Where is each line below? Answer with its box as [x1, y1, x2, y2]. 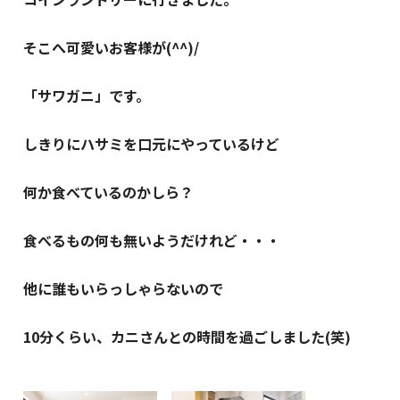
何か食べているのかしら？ [23, 180, 195, 203]
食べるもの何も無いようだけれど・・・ [23, 229, 281, 251]
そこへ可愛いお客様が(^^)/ [23, 36, 200, 58]
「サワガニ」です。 [23, 84, 151, 106]
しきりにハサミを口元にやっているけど [23, 132, 280, 154]
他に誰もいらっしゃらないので [23, 277, 224, 299]
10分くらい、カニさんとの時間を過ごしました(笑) [23, 325, 352, 347]
